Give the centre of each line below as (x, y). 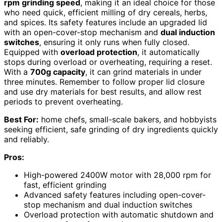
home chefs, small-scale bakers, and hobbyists (128, 120)
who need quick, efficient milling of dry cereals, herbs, (106, 13)
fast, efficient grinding (65, 185)
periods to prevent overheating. (63, 102)
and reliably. (27, 139)
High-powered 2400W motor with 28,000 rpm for (117, 175)
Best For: (21, 120)
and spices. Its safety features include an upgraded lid (106, 23)
